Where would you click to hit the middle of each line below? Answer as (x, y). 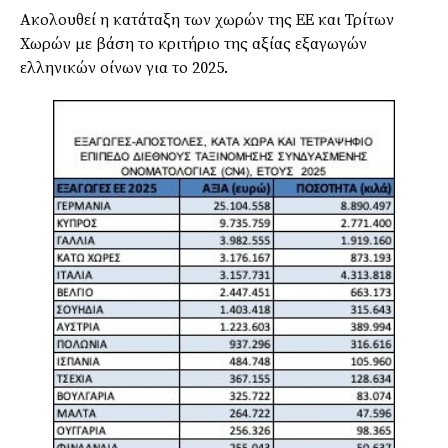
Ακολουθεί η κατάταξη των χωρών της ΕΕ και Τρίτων (207, 19)
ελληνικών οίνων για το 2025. (124, 67)
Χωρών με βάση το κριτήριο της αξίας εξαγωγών (193, 43)
